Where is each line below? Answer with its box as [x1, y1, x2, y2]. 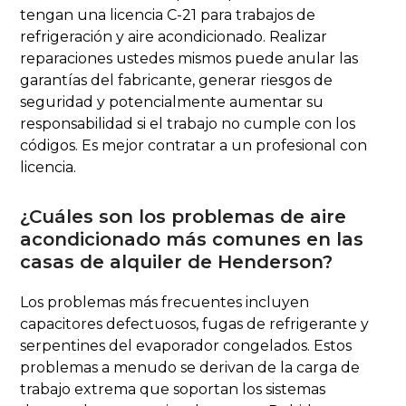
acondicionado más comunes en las [20, 227, 364, 250]
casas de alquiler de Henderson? [20, 250, 333, 273]
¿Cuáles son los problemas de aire [20, 205, 347, 227]
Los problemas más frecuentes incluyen [20, 293, 310, 311]
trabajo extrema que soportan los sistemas [20, 380, 326, 398]
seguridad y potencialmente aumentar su [20, 92, 324, 111]
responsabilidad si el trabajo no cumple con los [20, 114, 356, 132]
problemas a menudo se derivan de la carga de [20, 358, 361, 376]
